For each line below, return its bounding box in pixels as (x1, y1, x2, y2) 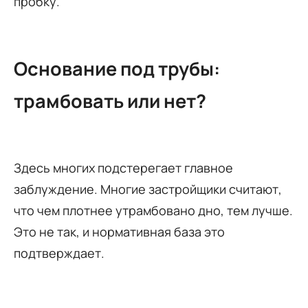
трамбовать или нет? (14, 88, 206, 114)
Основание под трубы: (14, 56, 220, 82)
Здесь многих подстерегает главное (14, 159, 233, 176)
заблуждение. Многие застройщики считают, (14, 180, 282, 197)
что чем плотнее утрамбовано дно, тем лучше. (14, 201, 293, 219)
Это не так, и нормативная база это (14, 223, 225, 240)
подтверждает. (14, 244, 104, 261)
